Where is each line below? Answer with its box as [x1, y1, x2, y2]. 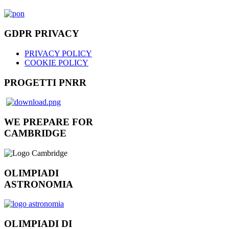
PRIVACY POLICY [25, 49, 92, 58]
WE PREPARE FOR [4, 117, 93, 128]
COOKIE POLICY [25, 58, 88, 67]
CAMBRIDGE [4, 128, 66, 139]
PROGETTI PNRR [4, 77, 86, 88]
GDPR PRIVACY [4, 28, 79, 39]
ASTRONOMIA [4, 178, 73, 190]
